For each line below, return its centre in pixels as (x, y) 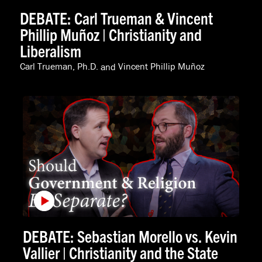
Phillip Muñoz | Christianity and (111, 35)
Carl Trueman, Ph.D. (59, 66)
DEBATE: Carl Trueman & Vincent (116, 18)
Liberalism (50, 51)
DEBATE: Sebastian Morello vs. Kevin (130, 236)
